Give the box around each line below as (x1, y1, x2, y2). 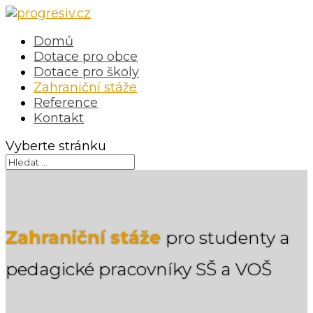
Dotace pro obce (34, 49, 138, 64)
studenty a (199, 227, 290, 248)
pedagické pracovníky (6, 259, 191, 279)
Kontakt (34, 110, 84, 126)
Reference (34, 95, 98, 110)
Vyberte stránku (6, 138, 106, 154)
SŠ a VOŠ (196, 259, 272, 279)
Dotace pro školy (34, 64, 139, 80)
